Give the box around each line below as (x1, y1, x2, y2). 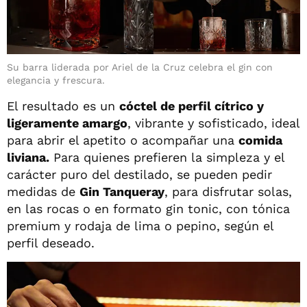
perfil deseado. (7, 236, 95, 251)
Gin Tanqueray (79, 184, 164, 199)
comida (238, 133, 282, 148)
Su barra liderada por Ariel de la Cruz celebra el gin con (7, 62, 273, 73)
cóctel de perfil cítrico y (119, 99, 264, 114)
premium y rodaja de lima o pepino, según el (7, 219, 273, 234)
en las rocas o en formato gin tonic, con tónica (7, 201, 290, 217)
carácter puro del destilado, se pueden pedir (7, 167, 272, 182)
